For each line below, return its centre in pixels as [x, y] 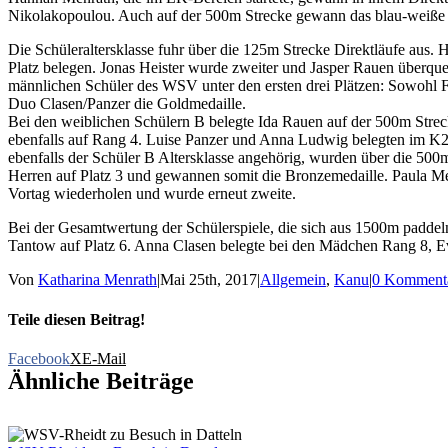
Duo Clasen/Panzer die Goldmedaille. [127, 104]
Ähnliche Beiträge [101, 380]
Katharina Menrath [97, 280]
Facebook [39, 358]
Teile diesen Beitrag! [76, 319]
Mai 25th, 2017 [208, 280]
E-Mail [104, 358]
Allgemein [293, 280]
